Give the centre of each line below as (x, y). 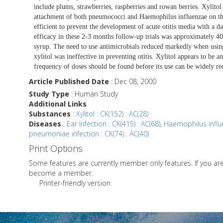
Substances (50, 113)
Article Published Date (69, 81)
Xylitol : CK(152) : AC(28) (112, 113)
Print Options (56, 148)
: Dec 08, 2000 (133, 81)
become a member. (61, 173)
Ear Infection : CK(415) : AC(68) (113, 123)
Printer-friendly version (75, 183)
